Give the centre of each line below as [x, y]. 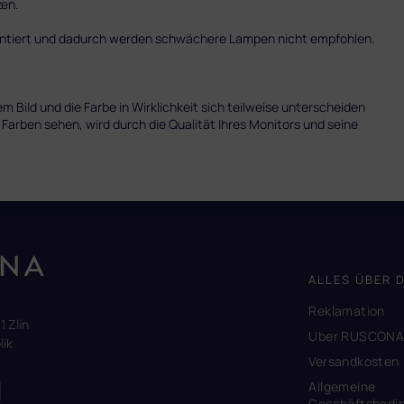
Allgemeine [342, 386]
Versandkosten [354, 361]
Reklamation [347, 310]
